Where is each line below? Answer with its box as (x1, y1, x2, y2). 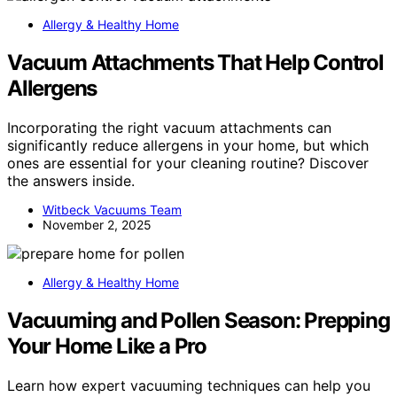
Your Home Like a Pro (7, 332, 207, 359)
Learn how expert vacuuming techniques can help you (7, 376, 370, 394)
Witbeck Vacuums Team (43, 201, 182, 217)
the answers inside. (7, 171, 135, 190)
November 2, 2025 (43, 216, 152, 232)
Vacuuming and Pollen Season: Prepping (7, 307, 390, 333)
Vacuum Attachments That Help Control (7, 49, 384, 75)
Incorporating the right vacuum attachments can (7, 118, 331, 136)
